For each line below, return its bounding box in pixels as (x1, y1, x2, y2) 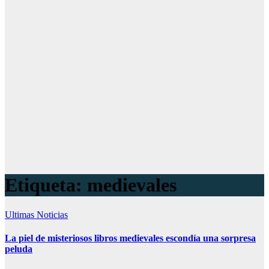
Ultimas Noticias (5, 209, 68, 220)
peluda (5, 244, 32, 255)
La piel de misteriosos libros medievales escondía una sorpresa (5, 233, 256, 244)
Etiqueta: (5, 174, 87, 196)
